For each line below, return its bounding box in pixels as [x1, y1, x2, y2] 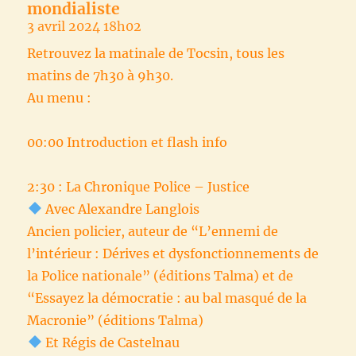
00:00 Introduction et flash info [27, 133, 228, 150]
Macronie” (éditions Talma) [27, 311, 204, 328]
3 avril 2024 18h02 [27, 17, 142, 34]
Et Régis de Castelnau [41, 334, 180, 350]
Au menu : [27, 89, 92, 106]
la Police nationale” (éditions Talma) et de [27, 267, 294, 284]
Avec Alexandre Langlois [41, 200, 199, 217]
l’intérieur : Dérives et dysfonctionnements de [27, 245, 319, 261]
